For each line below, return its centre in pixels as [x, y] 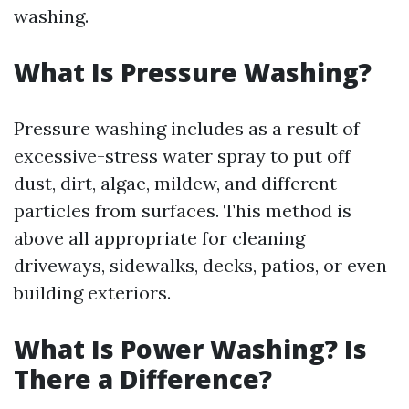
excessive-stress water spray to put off [182, 156]
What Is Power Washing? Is [190, 349]
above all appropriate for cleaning [159, 238]
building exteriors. [92, 293]
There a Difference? [143, 379]
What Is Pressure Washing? [193, 72]
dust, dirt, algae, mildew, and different [175, 183]
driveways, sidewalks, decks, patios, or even [200, 265]
